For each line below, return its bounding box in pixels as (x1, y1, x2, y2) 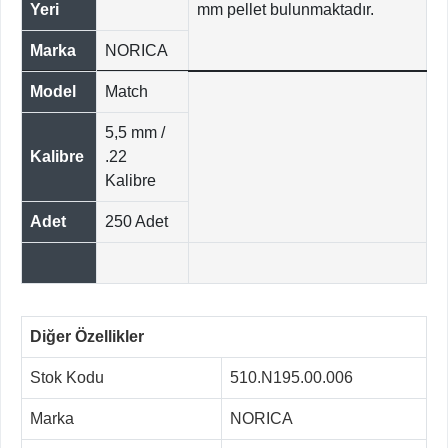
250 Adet (105, 213, 168, 231)
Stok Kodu (30, 369, 104, 387)
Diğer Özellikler (30, 328, 144, 346)
